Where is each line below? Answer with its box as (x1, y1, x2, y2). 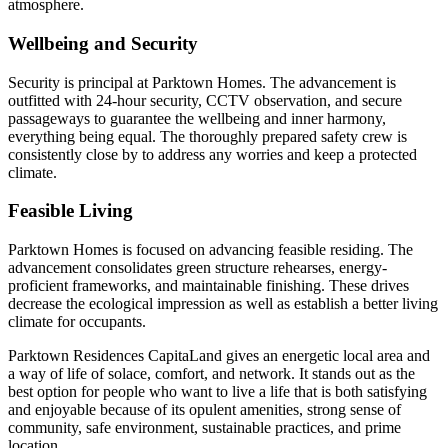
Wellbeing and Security (8, 32, 198, 54)
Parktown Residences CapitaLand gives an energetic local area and (8, 347, 430, 365)
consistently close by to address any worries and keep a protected (8, 145, 417, 163)
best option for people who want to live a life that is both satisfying (8, 383, 427, 401)
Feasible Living (8, 200, 133, 222)
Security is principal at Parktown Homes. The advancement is (8, 73, 396, 91)
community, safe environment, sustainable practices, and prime (8, 419, 401, 437)
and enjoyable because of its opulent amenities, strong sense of (8, 401, 401, 419)
